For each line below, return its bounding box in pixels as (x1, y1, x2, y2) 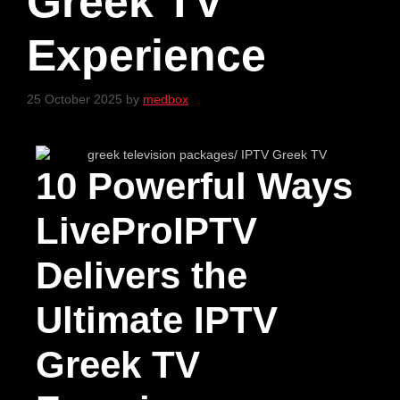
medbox (143, 92, 188, 106)
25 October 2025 (27, 92, 122, 106)
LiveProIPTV (36, 209, 257, 252)
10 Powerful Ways (36, 164, 353, 207)
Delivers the (36, 254, 247, 296)
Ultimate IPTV (36, 298, 278, 341)
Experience (27, 30, 266, 80)
